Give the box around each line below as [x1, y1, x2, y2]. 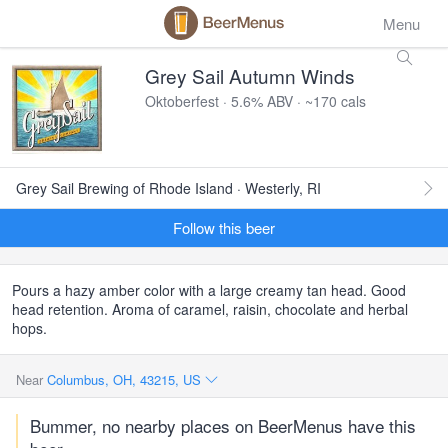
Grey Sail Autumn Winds [145, 62, 355, 89]
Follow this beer [173, 217, 275, 238]
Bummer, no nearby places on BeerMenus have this [30, 413, 416, 438]
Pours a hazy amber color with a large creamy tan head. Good [12, 280, 406, 300]
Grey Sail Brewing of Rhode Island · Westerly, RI [16, 178, 321, 198]
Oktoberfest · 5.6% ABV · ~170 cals [145, 91, 366, 111]
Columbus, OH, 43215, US [47, 370, 205, 389]
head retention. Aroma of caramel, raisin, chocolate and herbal [12, 299, 408, 319]
